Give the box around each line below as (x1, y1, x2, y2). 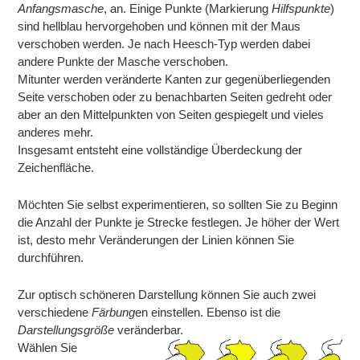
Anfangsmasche (18, 2, 104, 15)
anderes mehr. (18, 126, 94, 139)
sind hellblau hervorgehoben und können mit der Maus (18, 20, 301, 33)
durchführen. (18, 252, 84, 264)
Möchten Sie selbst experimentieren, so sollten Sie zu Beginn (18, 198, 338, 211)
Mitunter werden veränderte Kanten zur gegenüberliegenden (18, 73, 331, 86)
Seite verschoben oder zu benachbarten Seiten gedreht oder (18, 91, 333, 104)
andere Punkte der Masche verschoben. (18, 55, 229, 68)
